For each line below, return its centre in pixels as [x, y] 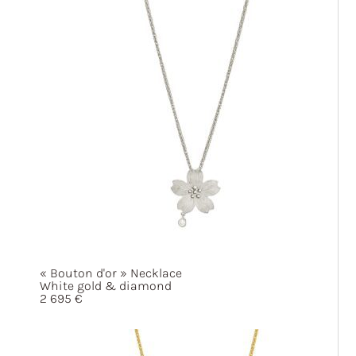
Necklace [155, 273]
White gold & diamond [106, 286]
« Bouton [66, 273]
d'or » [112, 273]
